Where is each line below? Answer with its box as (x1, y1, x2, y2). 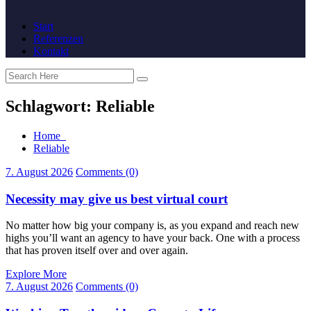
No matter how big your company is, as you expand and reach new (6, 219, 299, 232)
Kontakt (33, 45, 69, 57)
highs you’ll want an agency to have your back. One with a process (6, 232, 300, 244)
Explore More (6, 268, 67, 280)
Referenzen (33, 33, 83, 44)
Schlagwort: (6, 96, 96, 115)
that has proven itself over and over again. (6, 244, 188, 257)
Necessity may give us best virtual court (6, 191, 228, 206)
